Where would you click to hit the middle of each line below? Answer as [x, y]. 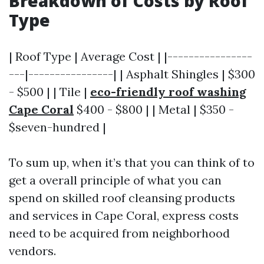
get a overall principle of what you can [115, 180]
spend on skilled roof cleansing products [122, 198]
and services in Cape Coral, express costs [124, 215]
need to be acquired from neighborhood [119, 233]
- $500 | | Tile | [49, 92]
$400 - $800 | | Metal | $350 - [154, 109]
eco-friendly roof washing [168, 92]
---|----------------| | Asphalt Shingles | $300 [132, 74]
